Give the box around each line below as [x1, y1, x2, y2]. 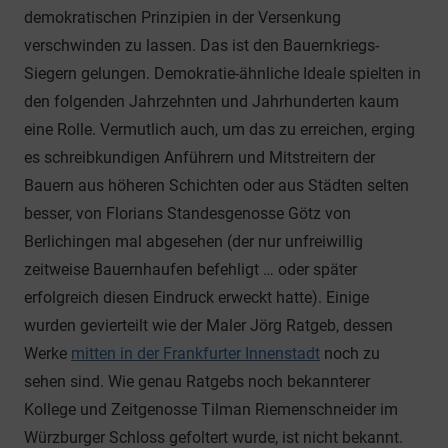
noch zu [320, 344, 380, 364]
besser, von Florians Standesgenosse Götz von [24, 204, 351, 224]
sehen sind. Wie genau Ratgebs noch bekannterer [24, 372, 370, 392]
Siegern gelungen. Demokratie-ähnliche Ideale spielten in [24, 64, 421, 84]
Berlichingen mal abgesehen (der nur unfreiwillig [24, 232, 363, 252]
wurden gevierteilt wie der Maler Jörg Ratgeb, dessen [24, 316, 393, 336]
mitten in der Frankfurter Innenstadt [71, 344, 320, 364]
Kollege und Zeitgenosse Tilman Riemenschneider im [24, 400, 398, 420]
